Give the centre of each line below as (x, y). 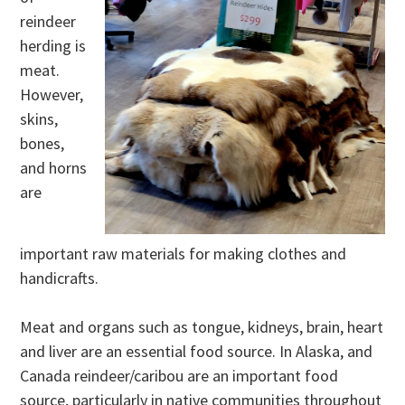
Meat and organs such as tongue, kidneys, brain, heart (202, 327)
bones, (42, 144)
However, (52, 95)
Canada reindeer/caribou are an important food (179, 376)
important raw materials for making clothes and (184, 254)
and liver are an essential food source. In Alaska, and (197, 352)
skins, (39, 119)
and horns (54, 168)
